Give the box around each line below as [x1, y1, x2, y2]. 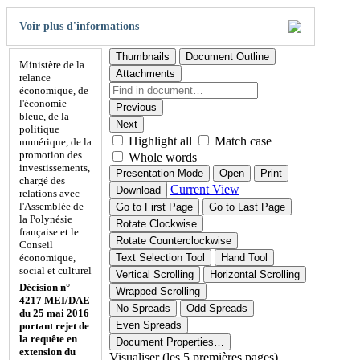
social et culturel [19, 264, 92, 276]
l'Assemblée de [19, 199, 84, 212]
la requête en [19, 332, 77, 345]
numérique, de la [19, 135, 92, 148]
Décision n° [19, 280, 70, 293]
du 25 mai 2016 [19, 306, 89, 319]
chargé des [19, 174, 65, 186]
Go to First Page [116, 200, 193, 213]
